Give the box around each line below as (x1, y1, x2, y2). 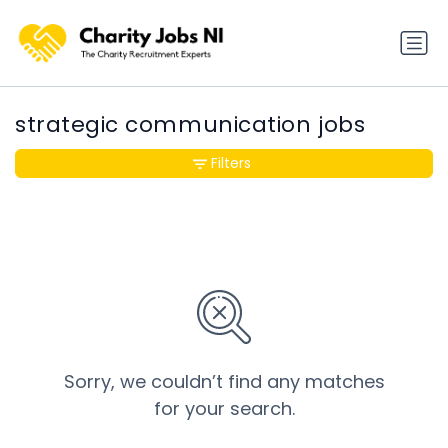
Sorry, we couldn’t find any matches (63, 369, 385, 395)
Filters (211, 153, 251, 174)
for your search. (153, 396, 295, 422)
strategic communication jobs (15, 109, 366, 141)
